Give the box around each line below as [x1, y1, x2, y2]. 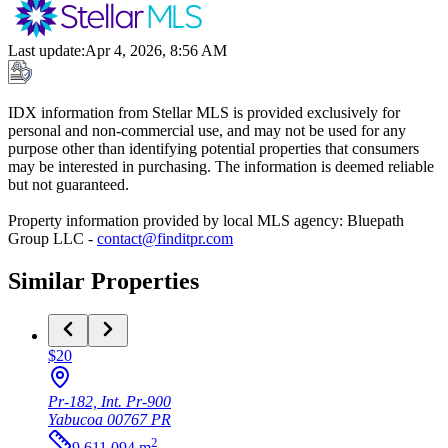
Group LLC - [8, 229, 93, 247]
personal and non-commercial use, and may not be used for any [8, 121, 406, 139]
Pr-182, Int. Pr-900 [48, 393, 171, 411]
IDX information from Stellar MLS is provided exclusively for [8, 103, 400, 121]
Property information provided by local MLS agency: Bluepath [8, 211, 404, 229]
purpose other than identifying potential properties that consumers [8, 139, 419, 157]
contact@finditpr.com [97, 229, 233, 247]
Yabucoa [48, 411, 103, 429]
